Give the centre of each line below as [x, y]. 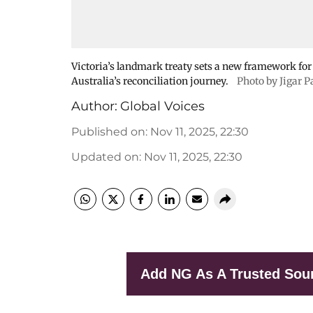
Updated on [105, 157]
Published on [108, 132]
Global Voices [162, 106]
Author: [94, 106]
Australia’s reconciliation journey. [150, 81]
